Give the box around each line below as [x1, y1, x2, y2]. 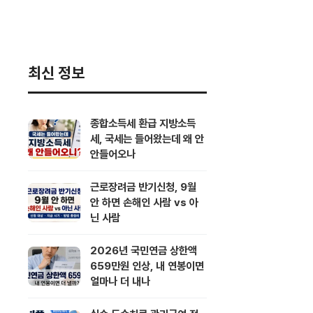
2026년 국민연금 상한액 [90, 244, 197, 257]
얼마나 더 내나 [90, 275, 150, 288]
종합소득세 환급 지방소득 [90, 117, 196, 130]
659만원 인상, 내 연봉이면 [90, 259, 204, 272]
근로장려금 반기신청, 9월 [90, 180, 196, 194]
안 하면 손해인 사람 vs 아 [90, 196, 198, 209]
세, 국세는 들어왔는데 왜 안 [90, 132, 204, 145]
